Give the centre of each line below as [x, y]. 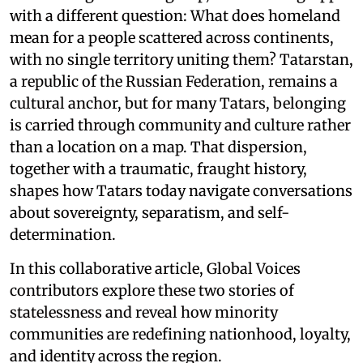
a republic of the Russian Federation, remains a [174, 81]
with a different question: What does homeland [175, 15]
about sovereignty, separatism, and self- [149, 212]
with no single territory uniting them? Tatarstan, [181, 59]
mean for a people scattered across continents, [172, 37]
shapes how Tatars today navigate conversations [181, 190]
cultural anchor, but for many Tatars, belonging [178, 103]
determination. [63, 234]
